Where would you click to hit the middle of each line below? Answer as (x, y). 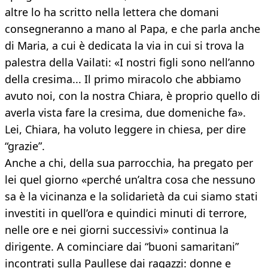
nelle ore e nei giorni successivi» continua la (117, 230)
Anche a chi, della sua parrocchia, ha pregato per (129, 163)
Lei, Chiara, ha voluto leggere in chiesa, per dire (125, 130)
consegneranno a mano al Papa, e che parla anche (133, 29)
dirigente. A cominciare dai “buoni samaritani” (122, 247)
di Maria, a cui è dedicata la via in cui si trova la (124, 46)
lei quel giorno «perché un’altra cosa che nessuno (130, 180)
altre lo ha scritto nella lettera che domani (112, 12)
